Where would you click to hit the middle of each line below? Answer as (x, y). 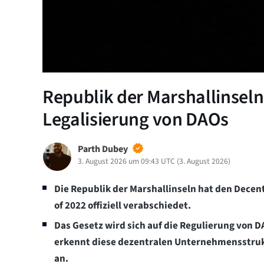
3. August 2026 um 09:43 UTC (126, 161)
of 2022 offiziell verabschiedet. (123, 205)
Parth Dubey (103, 149)
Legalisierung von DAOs (136, 119)
